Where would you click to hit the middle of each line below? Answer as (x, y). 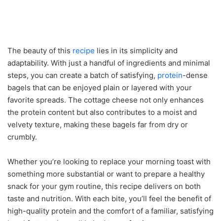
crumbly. (22, 137)
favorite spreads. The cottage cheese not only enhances (106, 100)
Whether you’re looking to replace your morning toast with (109, 161)
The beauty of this (40, 50)
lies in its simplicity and (136, 50)
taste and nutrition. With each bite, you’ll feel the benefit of (109, 198)
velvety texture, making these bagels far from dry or (98, 124)
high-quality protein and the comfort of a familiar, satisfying (110, 211)
